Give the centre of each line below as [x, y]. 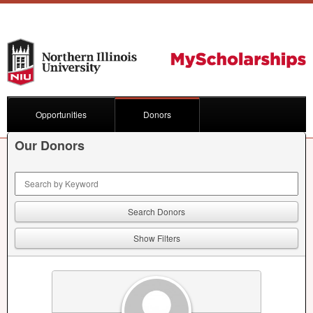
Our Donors [50, 145]
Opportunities [61, 114]
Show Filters [156, 238]
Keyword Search [46, 177]
